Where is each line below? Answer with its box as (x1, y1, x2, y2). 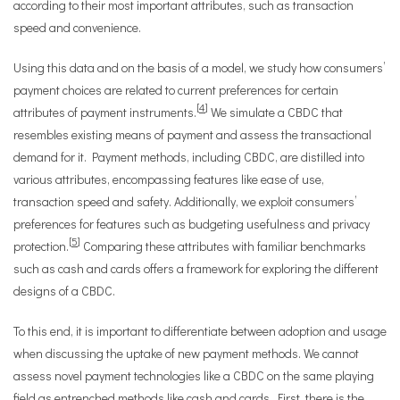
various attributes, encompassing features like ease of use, (13, 171, 324, 187)
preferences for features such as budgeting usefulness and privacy (13, 215, 370, 232)
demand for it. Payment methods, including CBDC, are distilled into (13, 148, 364, 165)
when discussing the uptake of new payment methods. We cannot (13, 345, 359, 362)
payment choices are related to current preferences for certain (13, 81, 338, 98)
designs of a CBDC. (13, 282, 115, 299)
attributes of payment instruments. (13, 104, 196, 121)
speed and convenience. (13, 19, 141, 36)
